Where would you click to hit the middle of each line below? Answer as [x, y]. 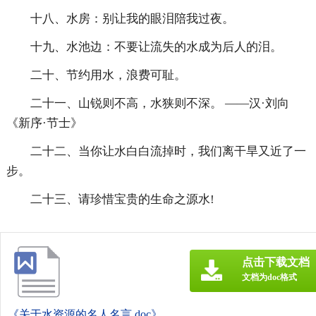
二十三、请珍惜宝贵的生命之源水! [122, 200]
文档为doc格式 [269, 278]
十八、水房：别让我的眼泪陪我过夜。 [132, 19]
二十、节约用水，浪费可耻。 [108, 75]
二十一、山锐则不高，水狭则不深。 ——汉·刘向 [159, 104]
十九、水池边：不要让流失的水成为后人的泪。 [156, 47]
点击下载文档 [276, 262]
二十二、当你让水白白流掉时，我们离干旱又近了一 [168, 152]
